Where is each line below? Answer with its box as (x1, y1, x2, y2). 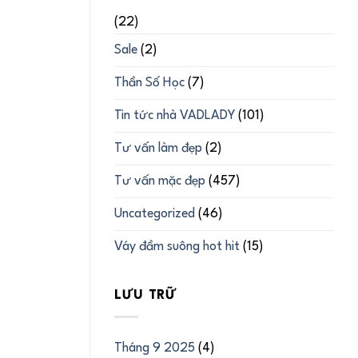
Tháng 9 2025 (114, 341, 195, 355)
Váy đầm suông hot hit (114, 241, 240, 254)
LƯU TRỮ (114, 288, 177, 302)
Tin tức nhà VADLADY (114, 109, 235, 123)
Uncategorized (114, 208, 195, 221)
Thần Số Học (114, 77, 185, 90)
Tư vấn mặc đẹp (114, 175, 205, 189)
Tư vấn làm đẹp (114, 142, 202, 156)
